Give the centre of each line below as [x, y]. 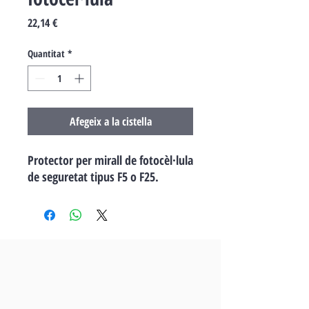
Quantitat [46, 53]
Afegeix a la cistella [110, 121]
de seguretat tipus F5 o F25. [93, 177]
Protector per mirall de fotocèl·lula [110, 160]
